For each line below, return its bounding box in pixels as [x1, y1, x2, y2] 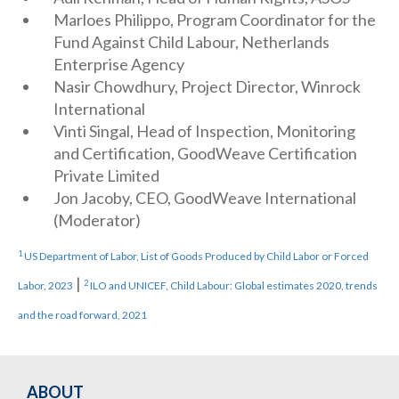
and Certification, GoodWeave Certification [53, 143, 357, 163]
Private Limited [53, 166, 159, 185]
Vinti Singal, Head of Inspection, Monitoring [53, 121, 355, 141]
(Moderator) [53, 210, 141, 230]
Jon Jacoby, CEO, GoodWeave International [53, 188, 356, 208]
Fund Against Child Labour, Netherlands [53, 32, 330, 52]
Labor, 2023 [18, 279, 73, 292]
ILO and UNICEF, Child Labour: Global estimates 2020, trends [88, 279, 378, 292]
